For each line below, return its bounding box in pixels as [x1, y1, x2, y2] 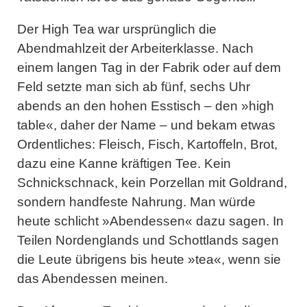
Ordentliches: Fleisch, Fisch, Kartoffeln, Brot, [17, 136, 278, 151]
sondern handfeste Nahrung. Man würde [17, 194, 256, 209]
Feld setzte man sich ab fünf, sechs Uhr [17, 79, 250, 94]
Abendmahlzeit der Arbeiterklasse [17, 40, 215, 56]
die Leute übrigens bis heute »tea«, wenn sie [17, 251, 281, 267]
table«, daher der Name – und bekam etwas [17, 117, 275, 132]
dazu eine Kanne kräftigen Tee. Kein [17, 156, 231, 171]
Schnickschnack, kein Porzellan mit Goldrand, [17, 175, 287, 190]
